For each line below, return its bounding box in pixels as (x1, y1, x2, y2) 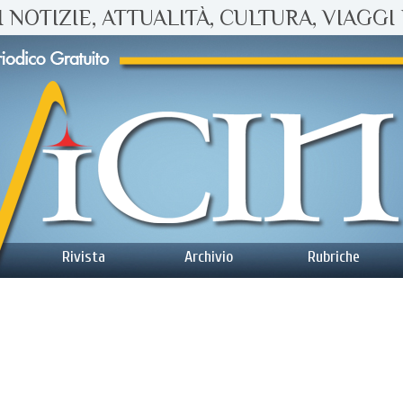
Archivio (184, 247, 233, 266)
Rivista (62, 247, 105, 266)
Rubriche (308, 247, 360, 266)
